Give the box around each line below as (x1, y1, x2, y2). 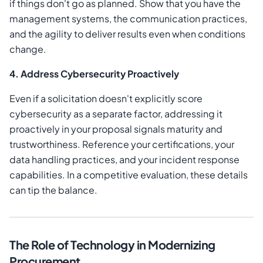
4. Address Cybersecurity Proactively (9, 68, 179, 80)
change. (9, 43, 46, 56)
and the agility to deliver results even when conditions (9, 28, 245, 41)
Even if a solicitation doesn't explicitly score (9, 92, 203, 105)
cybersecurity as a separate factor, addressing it (9, 107, 222, 120)
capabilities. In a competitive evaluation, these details (9, 168, 248, 181)
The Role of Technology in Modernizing (9, 237, 215, 252)
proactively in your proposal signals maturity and (9, 123, 222, 136)
